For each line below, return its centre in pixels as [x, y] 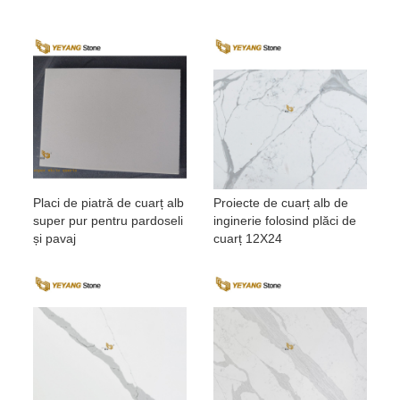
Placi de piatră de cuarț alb [109, 203]
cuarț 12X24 [248, 239]
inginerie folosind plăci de [285, 221]
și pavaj [55, 239]
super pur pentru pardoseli [108, 221]
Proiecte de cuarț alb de [281, 203]
